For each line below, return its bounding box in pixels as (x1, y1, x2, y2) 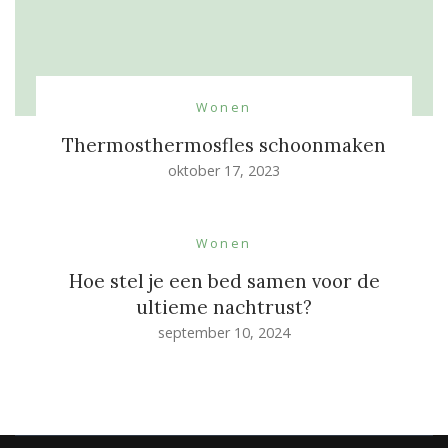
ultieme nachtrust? (136, 294, 312, 319)
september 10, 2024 (158, 322, 290, 342)
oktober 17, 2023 (168, 160, 280, 180)
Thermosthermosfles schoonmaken (62, 132, 386, 157)
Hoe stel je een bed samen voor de (68, 268, 380, 293)
